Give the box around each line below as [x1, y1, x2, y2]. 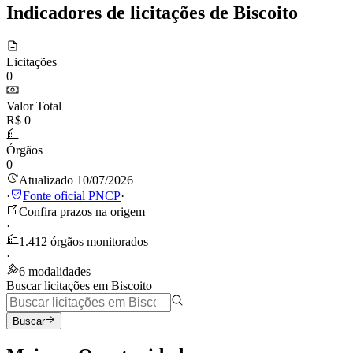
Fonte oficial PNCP [23, 188, 121, 203]
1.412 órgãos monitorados [19, 234, 148, 248]
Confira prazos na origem [19, 204, 145, 218]
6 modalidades [19, 264, 91, 278]
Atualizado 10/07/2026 [19, 173, 133, 187]
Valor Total [6, 98, 61, 113]
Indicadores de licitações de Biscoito [6, 2, 298, 23]
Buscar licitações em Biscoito [6, 278, 152, 292]
